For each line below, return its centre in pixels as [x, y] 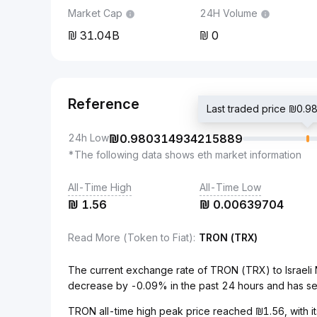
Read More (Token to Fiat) [131, 237]
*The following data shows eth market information [185, 155]
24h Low [88, 138]
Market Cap [95, 13]
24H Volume [229, 13]
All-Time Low [230, 187]
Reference [104, 104]
